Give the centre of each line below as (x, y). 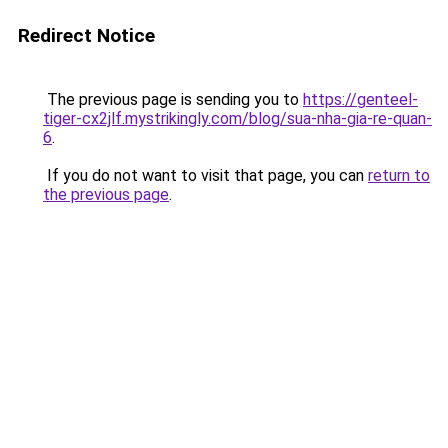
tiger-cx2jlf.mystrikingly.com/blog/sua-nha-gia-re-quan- (237, 118)
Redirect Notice (86, 35)
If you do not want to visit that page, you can (205, 175)
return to (399, 175)
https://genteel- (360, 99)
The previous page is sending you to (173, 99)
